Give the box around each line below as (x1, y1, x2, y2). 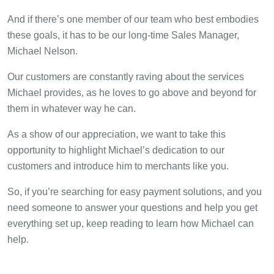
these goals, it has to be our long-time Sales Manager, (7, 29, 239, 40)
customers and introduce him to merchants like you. (7, 160, 229, 171)
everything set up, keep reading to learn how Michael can (7, 218, 254, 229)
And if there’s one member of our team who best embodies (7, 13, 259, 24)
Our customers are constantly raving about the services (7, 71, 244, 82)
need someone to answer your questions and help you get (7, 202, 257, 213)
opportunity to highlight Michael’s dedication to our (7, 144, 224, 155)
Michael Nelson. (7, 45, 78, 56)
